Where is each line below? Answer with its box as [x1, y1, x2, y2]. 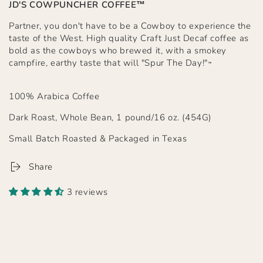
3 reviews [66, 186, 109, 198]
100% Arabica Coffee [9, 90, 100, 103]
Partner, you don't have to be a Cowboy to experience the [9, 20, 251, 32]
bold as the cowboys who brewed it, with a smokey [9, 45, 227, 57]
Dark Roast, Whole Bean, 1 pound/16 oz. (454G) [9, 112, 211, 124]
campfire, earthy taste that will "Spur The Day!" [9, 57, 208, 69]
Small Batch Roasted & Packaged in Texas [9, 133, 187, 145]
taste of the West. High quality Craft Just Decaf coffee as [9, 32, 249, 45]
